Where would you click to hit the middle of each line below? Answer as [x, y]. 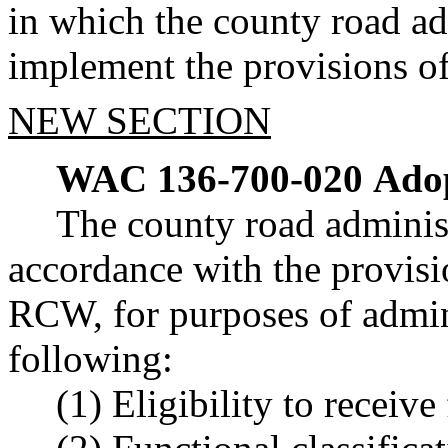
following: [90, 359]
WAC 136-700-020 [209, 179]
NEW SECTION [139, 120]
